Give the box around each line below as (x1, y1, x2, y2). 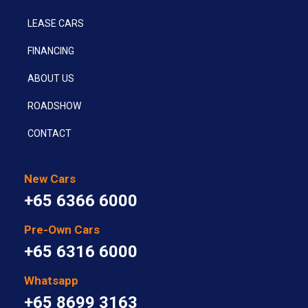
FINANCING (27, 45, 74, 57)
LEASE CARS (27, 18, 84, 30)
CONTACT (27, 128, 71, 140)
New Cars (24, 172, 76, 186)
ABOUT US (27, 73, 74, 85)
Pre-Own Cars (24, 223, 100, 237)
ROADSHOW (27, 100, 81, 112)
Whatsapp (24, 274, 78, 288)
